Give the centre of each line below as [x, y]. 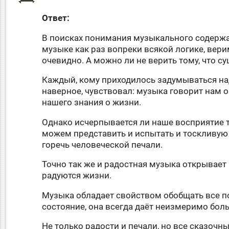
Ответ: [56, 18]
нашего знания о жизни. [92, 103]
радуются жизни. [77, 176]
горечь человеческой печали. [102, 145]
